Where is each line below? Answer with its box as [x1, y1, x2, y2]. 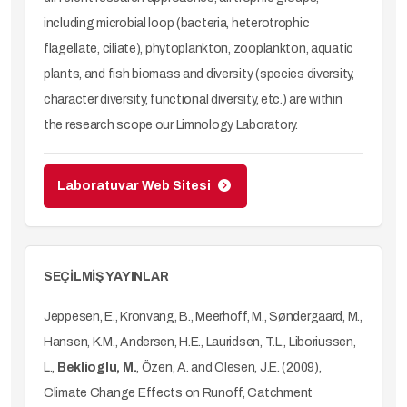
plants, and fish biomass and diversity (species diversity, [44, 67, 354, 81]
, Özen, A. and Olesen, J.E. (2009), [136, 361, 322, 374]
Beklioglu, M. [56, 361, 137, 374]
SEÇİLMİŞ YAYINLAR [44, 270, 169, 283]
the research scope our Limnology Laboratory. [44, 118, 298, 132]
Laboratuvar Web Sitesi [57, 179, 213, 193]
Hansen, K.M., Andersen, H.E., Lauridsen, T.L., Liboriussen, [44, 335, 356, 349]
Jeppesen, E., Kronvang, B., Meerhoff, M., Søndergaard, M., [44, 310, 362, 323]
